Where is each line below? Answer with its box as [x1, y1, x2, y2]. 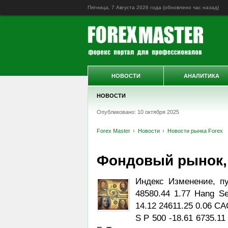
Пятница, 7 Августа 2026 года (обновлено [88, 5, 193, 10]
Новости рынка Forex [167, 128, 223, 134]
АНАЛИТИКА [184, 73, 219, 79]
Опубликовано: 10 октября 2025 [96, 109, 179, 115]
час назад [193, 5, 217, 10]
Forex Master [96, 128, 130, 134]
